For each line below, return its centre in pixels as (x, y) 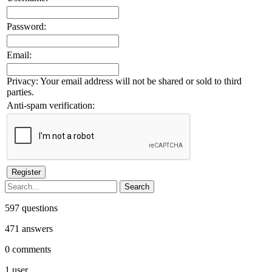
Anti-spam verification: (51, 105)
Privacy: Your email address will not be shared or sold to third (124, 81)
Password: (26, 26)
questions (39, 208)
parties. (20, 92)
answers (36, 228)
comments (30, 249)
